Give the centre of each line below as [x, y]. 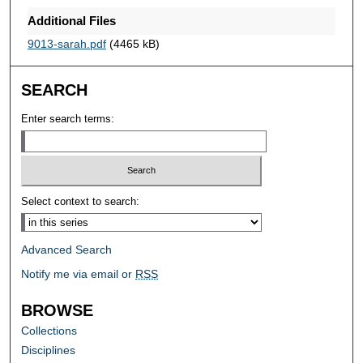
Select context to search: [81, 202]
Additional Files [71, 20]
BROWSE [58, 311]
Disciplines [49, 350]
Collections [49, 331]
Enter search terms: [68, 118]
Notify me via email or [79, 274]
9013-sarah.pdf [66, 43]
